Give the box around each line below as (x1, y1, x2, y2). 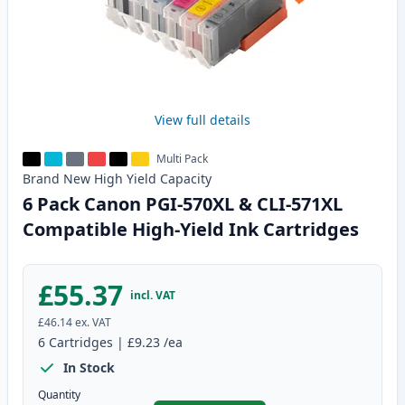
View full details (155, 111, 250, 129)
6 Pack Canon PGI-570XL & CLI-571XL (23, 192, 343, 217)
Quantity (38, 387, 80, 403)
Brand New (23, 170, 90, 188)
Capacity (160, 170, 212, 188)
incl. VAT (130, 287, 175, 304)
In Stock (63, 359, 115, 377)
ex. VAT (75, 315, 111, 331)
